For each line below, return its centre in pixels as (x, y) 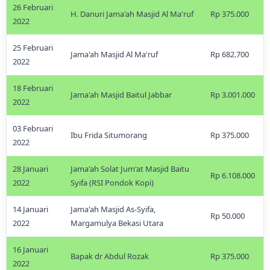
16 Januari (30, 250)
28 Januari (30, 169)
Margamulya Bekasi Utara (117, 223)
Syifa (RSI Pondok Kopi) (112, 183)
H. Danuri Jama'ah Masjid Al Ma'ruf (132, 14)
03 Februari (33, 128)
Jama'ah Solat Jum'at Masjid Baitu (130, 169)
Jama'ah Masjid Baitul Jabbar (121, 95)
